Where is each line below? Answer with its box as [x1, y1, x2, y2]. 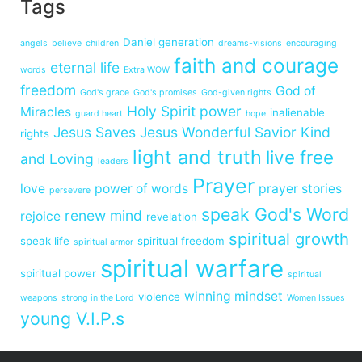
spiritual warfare [100, 255, 284, 284]
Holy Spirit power [127, 103, 242, 120]
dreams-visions [218, 38, 282, 49]
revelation [146, 210, 197, 224]
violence [138, 290, 180, 304]
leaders [98, 156, 128, 167]
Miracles [20, 104, 71, 120]
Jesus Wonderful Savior [140, 124, 297, 141]
